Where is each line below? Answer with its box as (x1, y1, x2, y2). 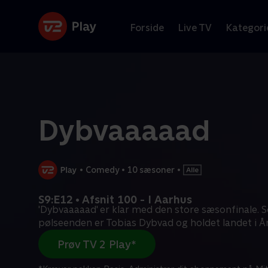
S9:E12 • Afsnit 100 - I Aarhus (38, 193, 192, 206)
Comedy (86, 165, 120, 175)
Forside (130, 22, 164, 33)
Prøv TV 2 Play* (57, 237, 136, 251)
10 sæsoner (127, 165, 175, 175)
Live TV (178, 22, 212, 33)
